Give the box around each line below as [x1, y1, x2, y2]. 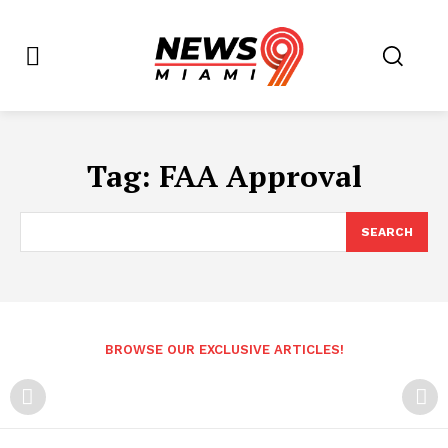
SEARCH [361, 225, 413, 239]
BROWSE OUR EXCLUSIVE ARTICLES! [104, 342, 344, 357]
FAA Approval [158, 156, 362, 196]
